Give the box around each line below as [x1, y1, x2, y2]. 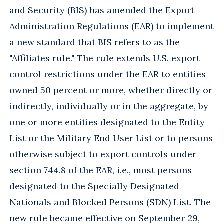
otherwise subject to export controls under [9, 148, 196, 160]
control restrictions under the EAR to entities [9, 68, 206, 80]
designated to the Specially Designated [9, 180, 179, 192]
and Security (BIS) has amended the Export [9, 4, 194, 16]
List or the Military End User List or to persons [9, 132, 213, 144]
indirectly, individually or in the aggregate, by [9, 100, 208, 112]
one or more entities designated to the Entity [9, 116, 205, 128]
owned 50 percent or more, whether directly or [9, 84, 212, 96]
